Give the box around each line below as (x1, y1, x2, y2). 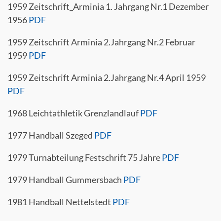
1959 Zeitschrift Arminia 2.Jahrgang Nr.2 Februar (7, 37, 195, 47)
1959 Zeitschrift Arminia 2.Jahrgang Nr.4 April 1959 (7, 72, 206, 83)
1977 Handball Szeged (7, 130, 94, 141)
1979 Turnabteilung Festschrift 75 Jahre (7, 152, 162, 163)
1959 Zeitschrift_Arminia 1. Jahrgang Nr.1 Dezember (7, 1, 209, 12)
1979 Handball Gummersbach (7, 174, 123, 185)
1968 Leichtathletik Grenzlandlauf (7, 108, 140, 118)
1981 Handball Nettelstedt (7, 196, 112, 207)
